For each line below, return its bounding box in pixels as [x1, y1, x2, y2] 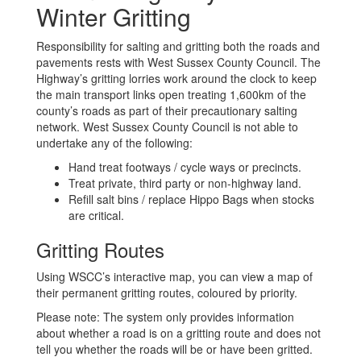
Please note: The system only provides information [36, 309, 294, 325]
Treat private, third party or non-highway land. [68, 175, 301, 191]
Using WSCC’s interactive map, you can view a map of [36, 268, 313, 284]
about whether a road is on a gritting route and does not [36, 325, 321, 341]
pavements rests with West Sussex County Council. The [36, 54, 321, 70]
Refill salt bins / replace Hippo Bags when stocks [68, 191, 314, 207]
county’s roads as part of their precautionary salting [36, 102, 297, 118]
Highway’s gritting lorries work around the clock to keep [36, 70, 317, 86]
